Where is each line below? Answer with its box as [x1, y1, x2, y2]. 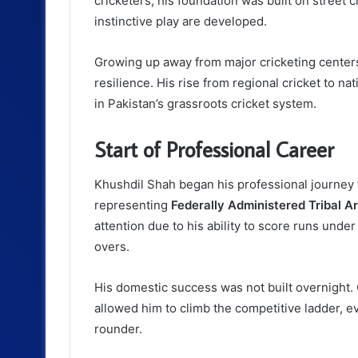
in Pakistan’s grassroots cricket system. [94, 95, 316, 111]
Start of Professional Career [94, 134, 334, 163]
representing [94, 197, 171, 213]
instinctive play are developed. [94, 13, 267, 29]
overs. [94, 239, 129, 255]
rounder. [94, 321, 142, 337]
